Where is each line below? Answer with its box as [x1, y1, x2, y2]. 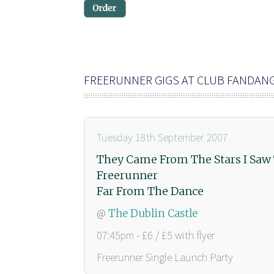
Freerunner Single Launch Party [97, 250, 233, 264]
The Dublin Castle [108, 206, 198, 220]
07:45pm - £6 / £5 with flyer [97, 228, 215, 242]
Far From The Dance [97, 183, 204, 198]
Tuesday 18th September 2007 [97, 130, 228, 144]
